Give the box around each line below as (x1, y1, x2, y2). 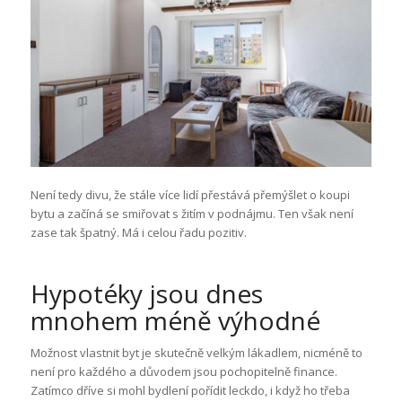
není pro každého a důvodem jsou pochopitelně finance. (30, 363, 337, 380)
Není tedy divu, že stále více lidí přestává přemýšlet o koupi (30, 186, 350, 203)
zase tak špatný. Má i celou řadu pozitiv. (30, 223, 247, 240)
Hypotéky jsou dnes (30, 275, 263, 310)
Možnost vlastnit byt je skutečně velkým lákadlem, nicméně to (30, 344, 363, 361)
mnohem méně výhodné (30, 302, 320, 337)
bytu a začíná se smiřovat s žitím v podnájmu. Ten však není (30, 205, 354, 222)
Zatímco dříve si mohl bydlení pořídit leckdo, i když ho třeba (30, 381, 350, 398)
